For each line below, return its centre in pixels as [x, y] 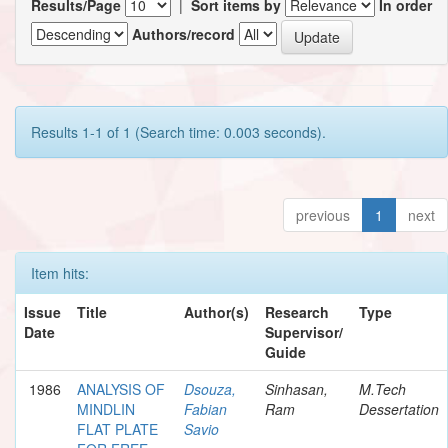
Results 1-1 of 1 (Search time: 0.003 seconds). [178, 131]
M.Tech [382, 388]
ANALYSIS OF [121, 388]
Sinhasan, [296, 388]
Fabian [205, 408]
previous [323, 214]
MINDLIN [106, 408]
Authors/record [183, 34]
